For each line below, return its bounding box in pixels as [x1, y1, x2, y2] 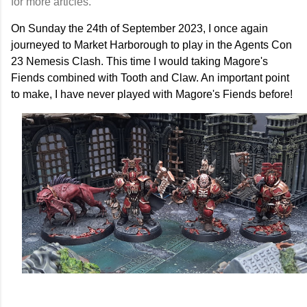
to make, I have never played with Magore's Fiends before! [11, 88, 293, 100]
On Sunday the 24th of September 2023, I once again [11, 22, 268, 34]
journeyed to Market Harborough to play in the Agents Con [11, 38, 292, 51]
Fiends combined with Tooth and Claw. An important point [11, 71, 289, 84]
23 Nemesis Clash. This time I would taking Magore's [11, 55, 268, 67]
